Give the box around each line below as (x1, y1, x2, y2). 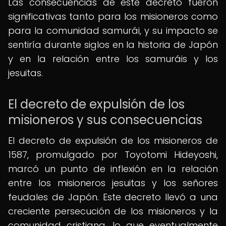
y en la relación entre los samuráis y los (8, 52, 218, 65)
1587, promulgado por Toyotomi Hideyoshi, (8, 148, 218, 161)
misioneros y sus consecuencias (8, 111, 202, 128)
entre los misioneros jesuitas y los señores (8, 177, 218, 189)
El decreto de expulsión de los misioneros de (8, 134, 218, 147)
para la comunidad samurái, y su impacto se (8, 24, 218, 37)
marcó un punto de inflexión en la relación (8, 162, 218, 175)
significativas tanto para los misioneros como (8, 10, 218, 23)
